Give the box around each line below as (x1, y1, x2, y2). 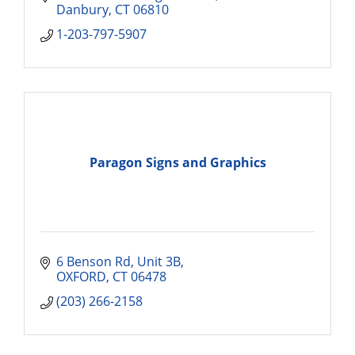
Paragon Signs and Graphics (89, 153, 266, 171)
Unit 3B (137, 253, 181, 270)
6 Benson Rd (56, 253, 131, 270)
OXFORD (56, 268, 106, 285)
